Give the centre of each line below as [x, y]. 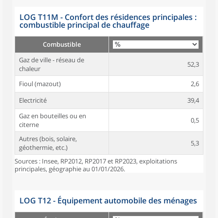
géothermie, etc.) [43, 147]
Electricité [33, 100]
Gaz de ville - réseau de [52, 60]
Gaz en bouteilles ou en [53, 116]
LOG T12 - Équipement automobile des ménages [108, 200]
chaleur [30, 69]
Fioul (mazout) [40, 84]
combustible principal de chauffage [84, 25]
